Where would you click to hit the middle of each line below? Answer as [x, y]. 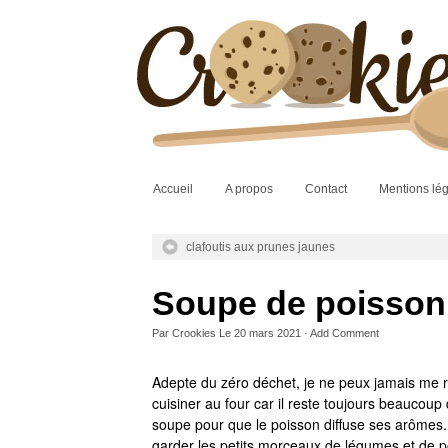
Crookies [194, 333]
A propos [249, 189]
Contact [326, 189]
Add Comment [344, 333]
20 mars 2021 [267, 333]
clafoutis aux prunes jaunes [260, 247]
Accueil [173, 189]
